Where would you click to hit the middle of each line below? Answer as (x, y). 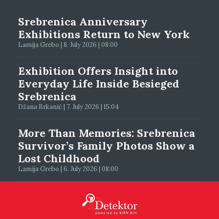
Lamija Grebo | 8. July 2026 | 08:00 (68, 44)
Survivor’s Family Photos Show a (106, 145)
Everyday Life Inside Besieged (99, 83)
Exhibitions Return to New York (104, 34)
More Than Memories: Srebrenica (106, 133)
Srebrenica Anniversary (83, 21)
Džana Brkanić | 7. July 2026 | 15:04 (68, 107)
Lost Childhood (59, 158)
